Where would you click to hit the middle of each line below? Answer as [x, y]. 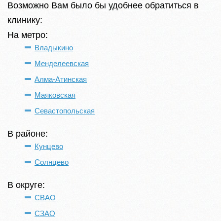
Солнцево [52, 162]
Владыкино [54, 48]
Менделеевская [62, 63]
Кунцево [49, 146]
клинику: [25, 20]
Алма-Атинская [61, 79]
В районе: [28, 134]
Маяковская [55, 95]
